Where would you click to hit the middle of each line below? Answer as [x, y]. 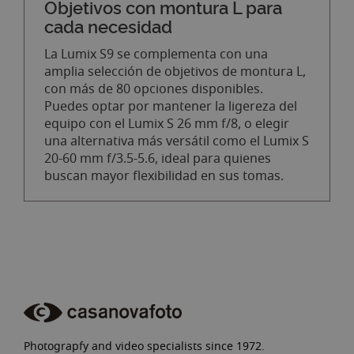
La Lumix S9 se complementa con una [156, 54]
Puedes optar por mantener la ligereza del [171, 106]
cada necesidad [108, 27]
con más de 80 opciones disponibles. [154, 89]
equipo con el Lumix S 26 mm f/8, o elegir [167, 124]
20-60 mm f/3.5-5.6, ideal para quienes [158, 158]
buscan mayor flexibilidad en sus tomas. [164, 176]
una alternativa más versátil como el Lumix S [177, 141]
